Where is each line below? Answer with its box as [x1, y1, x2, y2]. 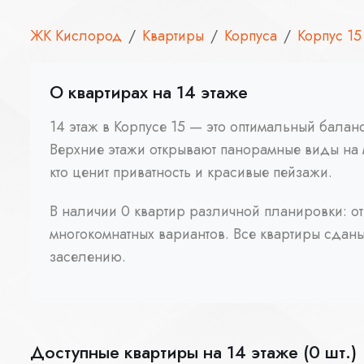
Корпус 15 [297, 24, 362, 46]
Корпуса [224, 24, 277, 46]
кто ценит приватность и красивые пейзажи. [50, 161, 332, 183]
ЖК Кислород [30, 24, 122, 46]
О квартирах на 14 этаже [50, 79, 248, 105]
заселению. [50, 245, 126, 267]
